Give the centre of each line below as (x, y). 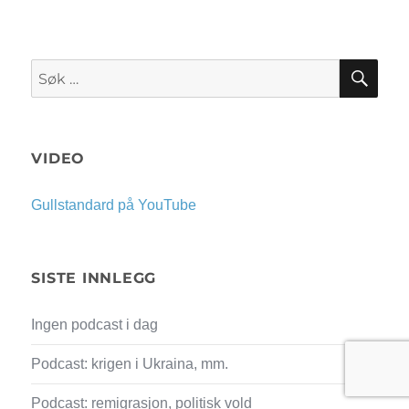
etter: (47, 95)
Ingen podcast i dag (95, 325)
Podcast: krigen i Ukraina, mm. (130, 364)
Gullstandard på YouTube (114, 205)
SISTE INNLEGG (94, 278)
